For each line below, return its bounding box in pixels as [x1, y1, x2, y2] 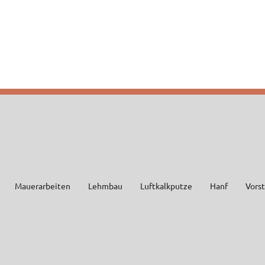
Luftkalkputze [140, 180, 192, 191]
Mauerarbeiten [15, 180, 70, 191]
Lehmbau [88, 180, 122, 191]
